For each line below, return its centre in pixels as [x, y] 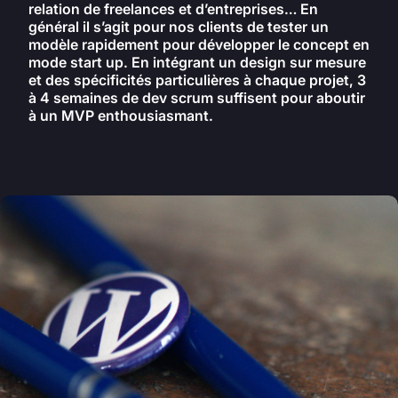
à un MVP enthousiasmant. [121, 115]
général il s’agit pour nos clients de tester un [179, 27]
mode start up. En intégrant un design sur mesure [197, 62]
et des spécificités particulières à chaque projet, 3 [197, 80]
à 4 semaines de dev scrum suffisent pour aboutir [197, 98]
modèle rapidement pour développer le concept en [199, 44]
